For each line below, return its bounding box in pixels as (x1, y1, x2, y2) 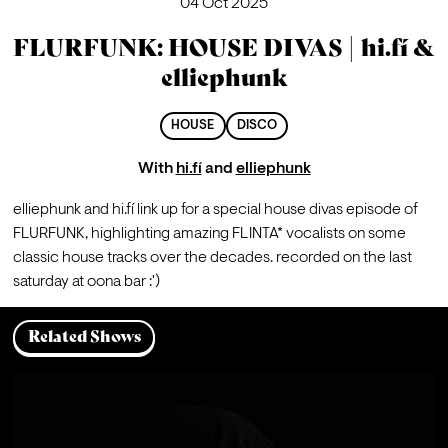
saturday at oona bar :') (12, 274, 160, 291)
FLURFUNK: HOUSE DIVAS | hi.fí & (13, 32, 435, 62)
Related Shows (27, 327, 141, 347)
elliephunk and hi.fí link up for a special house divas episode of (12, 202, 418, 219)
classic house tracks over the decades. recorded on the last (12, 250, 412, 267)
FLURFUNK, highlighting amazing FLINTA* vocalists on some (12, 226, 406, 243)
